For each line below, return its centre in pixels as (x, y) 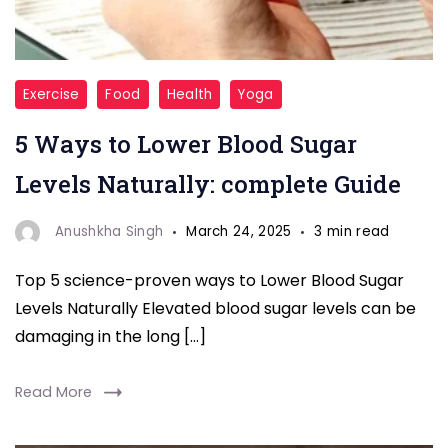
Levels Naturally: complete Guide (208, 183)
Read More (53, 391)
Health (189, 94)
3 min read (352, 232)
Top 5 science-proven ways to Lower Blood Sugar (209, 280)
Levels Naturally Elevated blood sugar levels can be (215, 308)
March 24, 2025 (239, 232)
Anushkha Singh (109, 232)
